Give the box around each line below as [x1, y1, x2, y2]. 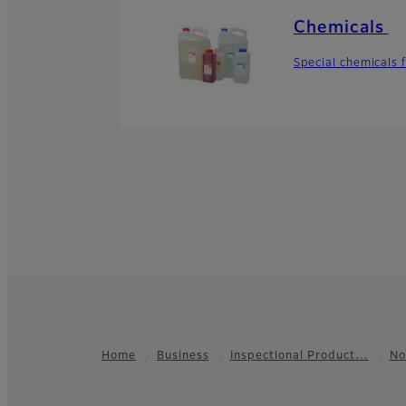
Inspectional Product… [229, 351, 369, 362]
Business [156, 351, 209, 362]
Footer [6, 357, 78, 380]
